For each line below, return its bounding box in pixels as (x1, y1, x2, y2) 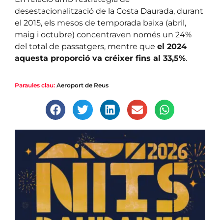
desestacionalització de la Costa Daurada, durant (15, 6, 203, 16)
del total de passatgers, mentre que (15, 42, 157, 52)
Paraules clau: (15, 82, 55, 89)
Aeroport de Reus (56, 82, 109, 89)
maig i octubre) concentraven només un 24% (15, 30, 192, 40)
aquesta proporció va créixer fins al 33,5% (15, 54, 186, 63)
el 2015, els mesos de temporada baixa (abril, (15, 18, 186, 28)
